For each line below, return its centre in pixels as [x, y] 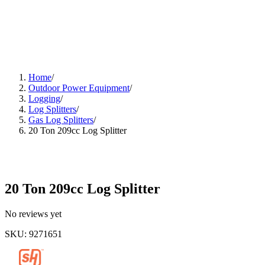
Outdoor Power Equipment [79, 88]
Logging [44, 98]
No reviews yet [33, 214]
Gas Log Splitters [61, 120]
